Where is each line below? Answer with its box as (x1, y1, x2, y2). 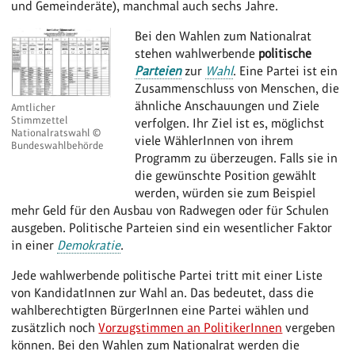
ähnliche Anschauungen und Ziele (135, 97, 320, 113)
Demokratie (57, 237, 121, 253)
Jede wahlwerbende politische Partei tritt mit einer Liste (11, 267, 323, 283)
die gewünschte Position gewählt (135, 167, 317, 183)
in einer (11, 237, 58, 253)
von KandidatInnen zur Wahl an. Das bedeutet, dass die (11, 284, 315, 300)
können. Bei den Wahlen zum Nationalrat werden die (11, 337, 300, 353)
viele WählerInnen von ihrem (135, 132, 294, 148)
